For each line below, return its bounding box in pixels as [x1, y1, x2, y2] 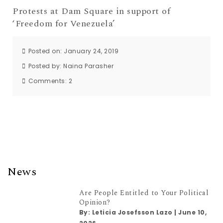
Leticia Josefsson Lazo [92, 208, 173, 217]
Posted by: [28, 62, 63, 70]
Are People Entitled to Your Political [79, 187, 209, 198]
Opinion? [79, 197, 111, 208]
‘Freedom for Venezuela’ [12, 16, 115, 30]
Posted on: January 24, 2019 [28, 47, 118, 55]
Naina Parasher [63, 62, 113, 70]
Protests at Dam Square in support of [12, 4, 170, 18]
